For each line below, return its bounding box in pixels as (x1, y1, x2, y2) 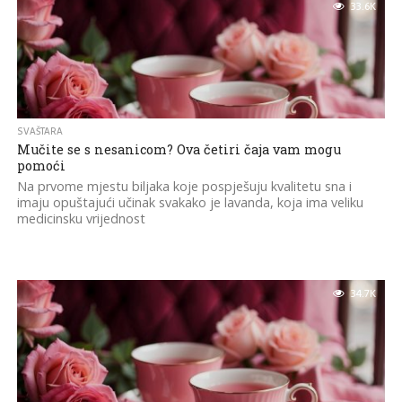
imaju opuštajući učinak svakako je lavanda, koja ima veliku (16, 194, 363, 211)
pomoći (16, 157, 66, 174)
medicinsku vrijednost (16, 210, 145, 227)
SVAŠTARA (16, 124, 63, 139)
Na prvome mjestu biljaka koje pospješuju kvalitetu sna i (16, 178, 352, 195)
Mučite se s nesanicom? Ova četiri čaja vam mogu (16, 141, 341, 158)
